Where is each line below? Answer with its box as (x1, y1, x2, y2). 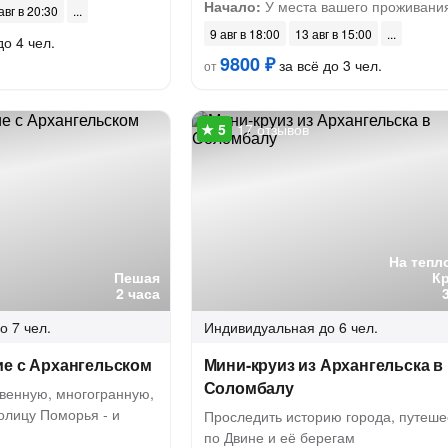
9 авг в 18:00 (209, 25, 280, 42)
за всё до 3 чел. (274, 55, 382, 75)
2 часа (115, 283, 160, 303)
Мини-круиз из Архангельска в (203, 353, 444, 376)
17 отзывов (236, 119, 309, 139)
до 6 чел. (318, 317, 378, 337)
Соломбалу (203, 376, 294, 399)
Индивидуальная (203, 317, 315, 337)
